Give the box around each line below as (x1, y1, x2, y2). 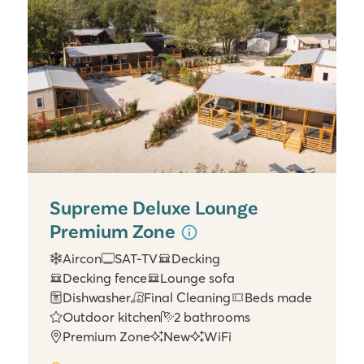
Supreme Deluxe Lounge (50, 195, 258, 219)
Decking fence (63, 270, 148, 287)
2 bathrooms (174, 309, 251, 326)
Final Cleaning (144, 289, 232, 306)
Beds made (244, 289, 312, 306)
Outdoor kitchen (63, 309, 162, 326)
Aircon (63, 250, 102, 267)
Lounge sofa (160, 270, 236, 287)
